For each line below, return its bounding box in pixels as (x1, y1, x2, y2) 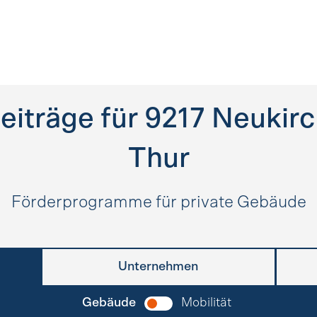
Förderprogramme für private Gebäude (11, 194, 306, 211)
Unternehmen (118, 260, 199, 273)
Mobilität (181, 296, 231, 309)
